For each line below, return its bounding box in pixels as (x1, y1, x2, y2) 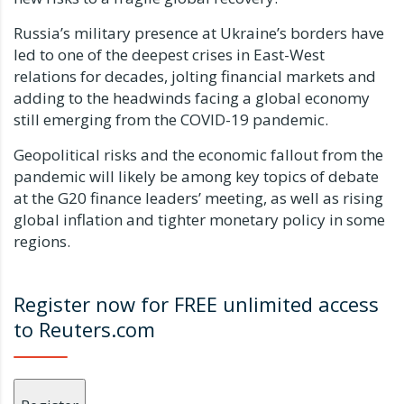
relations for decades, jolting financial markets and (14, 66, 376, 87)
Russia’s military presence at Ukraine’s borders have (14, 23, 384, 44)
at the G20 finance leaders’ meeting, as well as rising (14, 188, 383, 209)
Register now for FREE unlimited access (14, 290, 379, 318)
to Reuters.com (14, 316, 155, 344)
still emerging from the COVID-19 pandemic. (14, 109, 328, 131)
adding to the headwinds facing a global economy (14, 87, 370, 109)
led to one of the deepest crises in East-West (14, 44, 325, 66)
